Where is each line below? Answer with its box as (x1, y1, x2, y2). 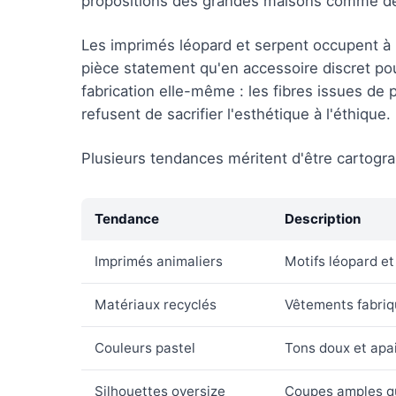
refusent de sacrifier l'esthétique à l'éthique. (81, 105, 391, 123)
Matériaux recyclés (95, 296, 217, 313)
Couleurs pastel (95, 339, 195, 356)
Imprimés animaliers (95, 253, 223, 270)
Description (285, 210, 361, 227)
